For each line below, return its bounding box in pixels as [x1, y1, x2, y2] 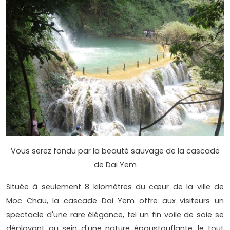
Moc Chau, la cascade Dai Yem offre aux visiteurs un [6, 195, 224, 206]
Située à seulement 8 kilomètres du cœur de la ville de [6, 181, 224, 192]
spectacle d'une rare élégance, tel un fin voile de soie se [6, 209, 224, 220]
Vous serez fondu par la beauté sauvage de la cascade [10, 145, 220, 156]
